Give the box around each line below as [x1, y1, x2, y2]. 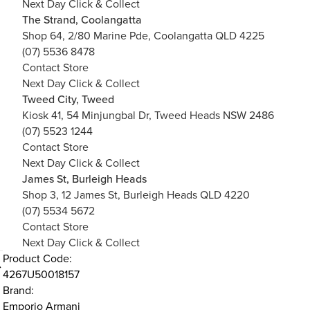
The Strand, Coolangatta [22, 12, 142, 28]
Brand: [2, 282, 34, 299]
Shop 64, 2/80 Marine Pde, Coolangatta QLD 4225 [22, 28, 264, 44]
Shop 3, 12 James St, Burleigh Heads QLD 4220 [22, 187, 250, 203]
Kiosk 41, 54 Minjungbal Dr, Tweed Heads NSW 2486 [22, 107, 274, 124]
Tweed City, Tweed [22, 91, 114, 108]
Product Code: [2, 250, 72, 267]
